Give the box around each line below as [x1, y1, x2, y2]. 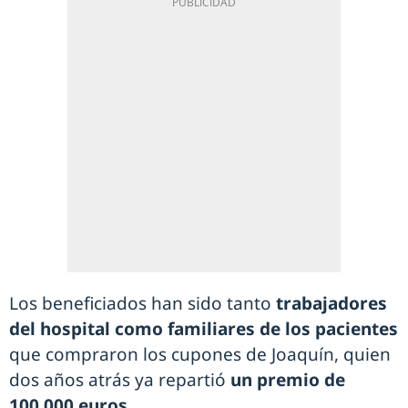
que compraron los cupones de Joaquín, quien [9, 342, 391, 367]
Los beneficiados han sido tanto [9, 291, 276, 316]
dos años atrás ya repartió [9, 368, 230, 393]
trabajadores [276, 291, 387, 316]
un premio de [230, 368, 345, 393]
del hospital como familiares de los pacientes [9, 317, 398, 342]
